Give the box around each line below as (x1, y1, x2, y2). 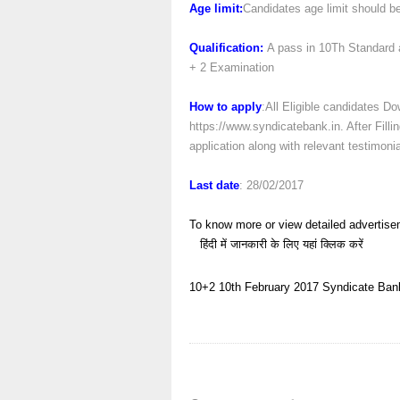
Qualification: (189, 41, 263, 54)
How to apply (189, 100, 262, 113)
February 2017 (245, 280, 319, 295)
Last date (189, 179, 239, 192)
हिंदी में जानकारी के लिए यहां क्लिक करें (200, 237, 363, 251)
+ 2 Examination (189, 61, 274, 74)
